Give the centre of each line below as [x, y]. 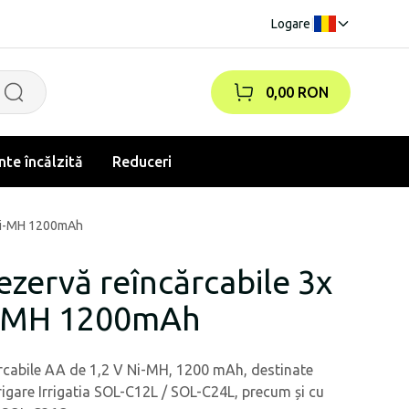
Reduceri [142, 162]
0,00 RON [297, 92]
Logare [291, 24]
